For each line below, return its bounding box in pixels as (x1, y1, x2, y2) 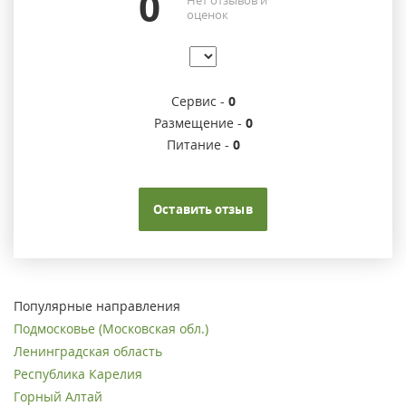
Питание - (166, 136, 233, 154)
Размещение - (153, 114, 246, 132)
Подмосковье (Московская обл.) (14, 320, 208, 338)
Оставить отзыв (153, 201, 253, 218)
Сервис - (170, 92, 228, 111)
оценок (187, 5, 228, 23)
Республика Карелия (14, 365, 142, 383)
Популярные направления (14, 297, 180, 315)
